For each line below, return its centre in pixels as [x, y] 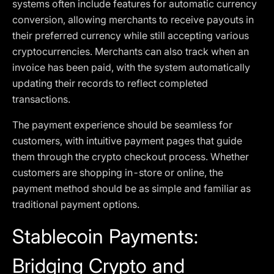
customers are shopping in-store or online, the [118, 172]
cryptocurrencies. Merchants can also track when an [131, 51]
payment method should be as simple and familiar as [131, 188]
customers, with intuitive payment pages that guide [127, 141]
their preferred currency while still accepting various [131, 35]
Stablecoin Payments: [106, 236]
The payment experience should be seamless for [122, 125]
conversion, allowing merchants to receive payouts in [133, 20]
